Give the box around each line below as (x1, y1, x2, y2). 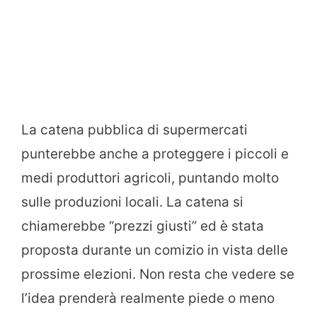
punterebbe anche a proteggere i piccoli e (21, 146, 289, 163)
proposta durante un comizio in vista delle (21, 242, 288, 259)
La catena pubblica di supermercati (21, 122, 248, 139)
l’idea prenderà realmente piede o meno (21, 290, 275, 307)
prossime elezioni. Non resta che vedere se (21, 266, 294, 283)
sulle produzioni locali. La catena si (21, 194, 243, 211)
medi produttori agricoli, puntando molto (21, 170, 279, 187)
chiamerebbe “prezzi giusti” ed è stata (21, 218, 264, 235)
